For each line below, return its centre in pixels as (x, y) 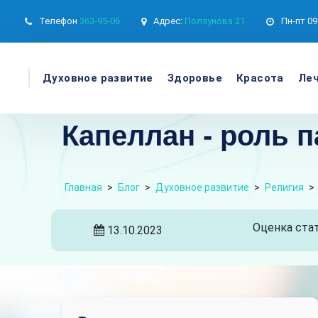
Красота (260, 78)
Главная (83, 187)
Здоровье (195, 78)
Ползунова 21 (215, 21)
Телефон (58, 21)
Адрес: (168, 21)
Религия (284, 187)
